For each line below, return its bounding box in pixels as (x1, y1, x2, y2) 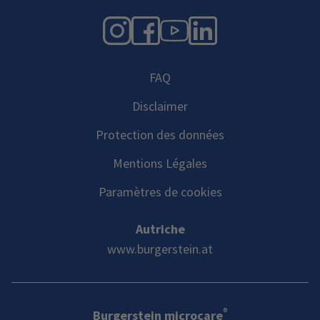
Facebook (159, 8, 276, 44)
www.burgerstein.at (107, 241, 213, 258)
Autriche (135, 221, 185, 238)
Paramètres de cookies (98, 184, 222, 201)
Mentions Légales (113, 155, 207, 172)
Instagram (131, 8, 250, 44)
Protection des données (96, 126, 224, 144)
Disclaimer (132, 98, 188, 115)
